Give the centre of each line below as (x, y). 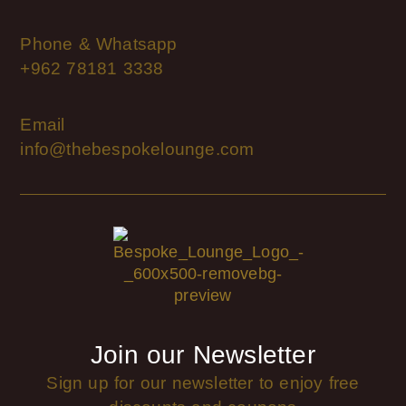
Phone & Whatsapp (99, 44)
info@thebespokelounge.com (137, 149)
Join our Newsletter (203, 355)
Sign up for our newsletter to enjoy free (203, 383)
